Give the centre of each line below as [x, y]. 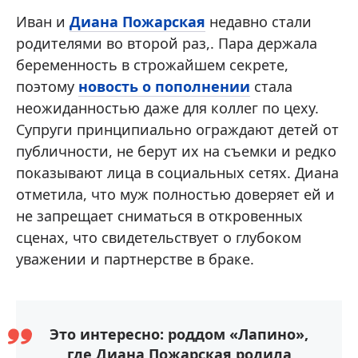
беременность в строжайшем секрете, [152, 65]
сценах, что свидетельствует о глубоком [159, 238]
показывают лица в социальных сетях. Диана [177, 173]
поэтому [47, 87]
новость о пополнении [164, 87]
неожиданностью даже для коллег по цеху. [167, 108]
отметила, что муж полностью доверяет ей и [175, 195]
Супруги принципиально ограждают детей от [177, 130]
